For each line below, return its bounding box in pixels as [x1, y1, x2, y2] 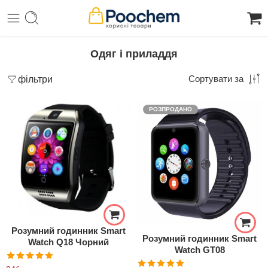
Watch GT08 [174, 245, 225, 255]
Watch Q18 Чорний [28, 236, 109, 247]
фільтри [18, 74, 53, 84]
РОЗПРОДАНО [149, 106, 192, 112]
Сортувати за [188, 74, 243, 84]
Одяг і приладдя [90, 48, 178, 60]
